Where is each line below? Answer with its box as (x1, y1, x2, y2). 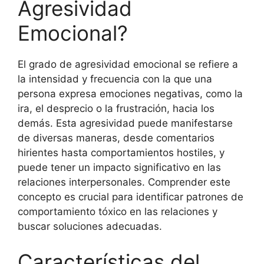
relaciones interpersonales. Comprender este (18, 176, 230, 188)
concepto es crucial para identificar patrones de (18, 191, 243, 203)
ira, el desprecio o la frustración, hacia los (18, 103, 214, 114)
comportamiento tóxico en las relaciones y (18, 206, 217, 217)
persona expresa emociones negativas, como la (18, 88, 243, 100)
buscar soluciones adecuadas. (18, 220, 162, 232)
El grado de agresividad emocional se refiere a (18, 58, 238, 70)
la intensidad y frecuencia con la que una (18, 73, 212, 85)
